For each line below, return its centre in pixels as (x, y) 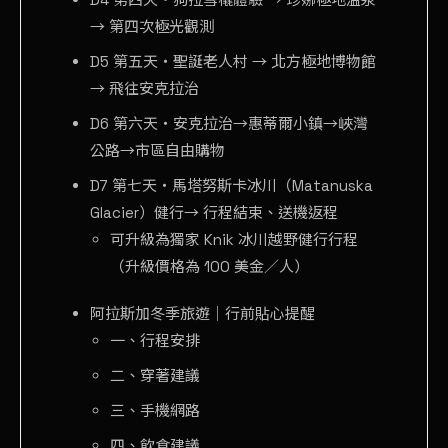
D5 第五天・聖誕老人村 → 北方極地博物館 (233, 62)
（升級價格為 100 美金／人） (209, 267)
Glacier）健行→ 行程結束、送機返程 (214, 213)
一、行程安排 (155, 341)
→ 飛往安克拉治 (144, 89)
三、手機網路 (155, 411)
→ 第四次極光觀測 (152, 27)
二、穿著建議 (155, 376)
